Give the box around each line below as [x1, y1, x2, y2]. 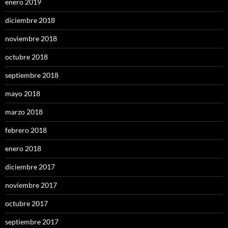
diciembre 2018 [5, 16, 55, 25]
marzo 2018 [5, 107, 43, 117]
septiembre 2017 [5, 217, 59, 226]
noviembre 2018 [5, 34, 57, 43]
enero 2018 [5, 144, 41, 153]
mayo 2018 [5, 89, 40, 98]
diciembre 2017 [5, 162, 55, 172]
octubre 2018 [5, 52, 48, 62]
